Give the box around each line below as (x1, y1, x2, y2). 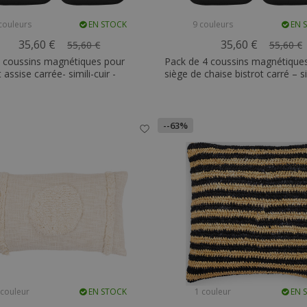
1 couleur (195, 286, 232, 297)
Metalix (164, 79, 197, 93)
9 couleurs (193, 19, 234, 30)
